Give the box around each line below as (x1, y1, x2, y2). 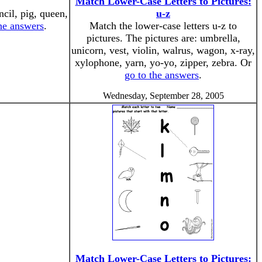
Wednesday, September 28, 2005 (102, 91, 224, 101)
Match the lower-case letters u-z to (89, 20, 237, 32)
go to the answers (125, 69, 199, 81)
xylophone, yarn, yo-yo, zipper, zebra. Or (75, 57, 251, 68)
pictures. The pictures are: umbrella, (86, 32, 240, 44)
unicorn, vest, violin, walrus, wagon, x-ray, (71, 44, 255, 56)
